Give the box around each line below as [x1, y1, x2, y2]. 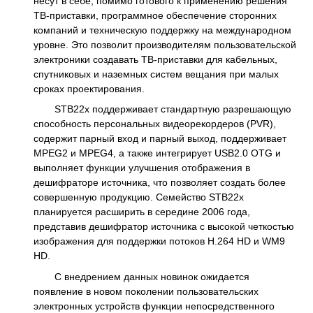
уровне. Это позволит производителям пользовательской [34, 38, 296, 50]
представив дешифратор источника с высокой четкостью [34, 221, 294, 233]
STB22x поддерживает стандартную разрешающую [54, 103, 291, 115]
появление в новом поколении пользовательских [34, 285, 259, 297]
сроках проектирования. [34, 82, 145, 94]
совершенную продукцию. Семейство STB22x [34, 191, 244, 203]
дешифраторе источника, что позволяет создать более [34, 177, 286, 189]
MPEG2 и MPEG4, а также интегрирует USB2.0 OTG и [34, 147, 281, 159]
